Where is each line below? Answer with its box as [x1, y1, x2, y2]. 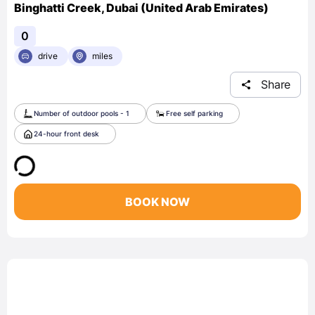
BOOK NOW [125, 194, 190, 209]
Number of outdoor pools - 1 [34, 108, 129, 117]
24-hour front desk [34, 129, 99, 138]
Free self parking [166, 108, 223, 117]
